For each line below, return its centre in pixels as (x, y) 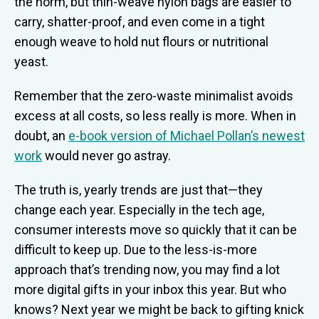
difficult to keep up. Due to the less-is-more (136, 250)
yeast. (31, 62)
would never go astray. (106, 156)
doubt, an (41, 136)
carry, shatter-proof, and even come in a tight (140, 22)
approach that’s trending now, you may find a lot (147, 270)
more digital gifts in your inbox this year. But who (150, 290)
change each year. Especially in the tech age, (139, 210)
